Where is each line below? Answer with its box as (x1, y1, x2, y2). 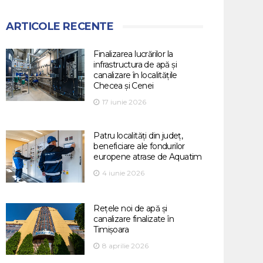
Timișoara (93, 224, 129, 235)
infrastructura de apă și (93, 59, 177, 70)
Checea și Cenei (93, 80, 154, 91)
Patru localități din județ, (93, 130, 183, 141)
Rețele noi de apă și (93, 203, 167, 214)
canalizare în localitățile (93, 70, 177, 80)
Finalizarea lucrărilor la (93, 49, 173, 59)
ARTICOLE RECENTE (6, 20, 114, 33)
